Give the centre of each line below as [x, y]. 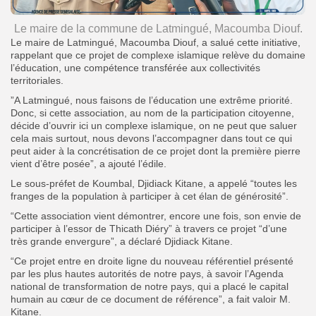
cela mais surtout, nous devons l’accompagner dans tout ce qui [151, 138]
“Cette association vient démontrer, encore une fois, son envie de [156, 215]
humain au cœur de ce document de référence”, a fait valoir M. [151, 299]
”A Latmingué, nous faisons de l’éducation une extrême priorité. [152, 100]
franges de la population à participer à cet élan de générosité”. [150, 196]
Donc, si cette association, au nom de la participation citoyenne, [152, 113]
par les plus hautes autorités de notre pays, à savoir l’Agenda [147, 273]
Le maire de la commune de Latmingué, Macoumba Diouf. [158, 28]
